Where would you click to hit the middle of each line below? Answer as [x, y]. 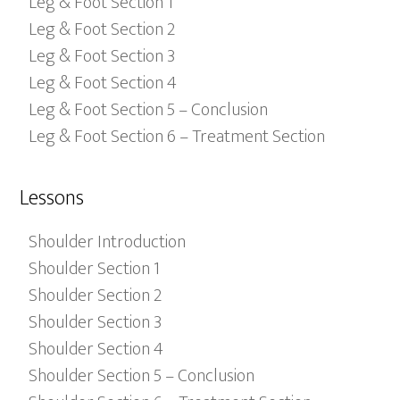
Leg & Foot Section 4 [103, 83]
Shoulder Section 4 [96, 349]
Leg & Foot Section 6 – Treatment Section [177, 137]
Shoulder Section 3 [96, 322]
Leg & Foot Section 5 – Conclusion [149, 110]
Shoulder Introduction [108, 242]
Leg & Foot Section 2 [102, 29]
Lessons [52, 198]
